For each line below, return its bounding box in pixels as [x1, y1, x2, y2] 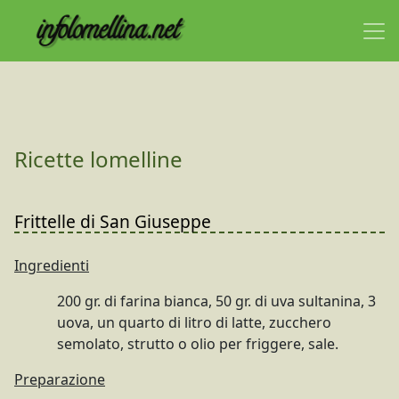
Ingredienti [14, 256, 89, 276]
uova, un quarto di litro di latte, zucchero [57, 313, 331, 333]
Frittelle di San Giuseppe [14, 209, 211, 234]
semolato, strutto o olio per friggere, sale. [57, 334, 338, 354]
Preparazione [14, 370, 105, 390]
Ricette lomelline [14, 144, 183, 175]
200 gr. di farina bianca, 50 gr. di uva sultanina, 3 [57, 291, 376, 312]
